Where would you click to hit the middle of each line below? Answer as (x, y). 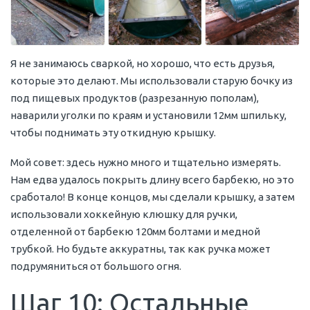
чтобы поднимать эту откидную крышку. (113, 132)
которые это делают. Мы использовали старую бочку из (152, 80)
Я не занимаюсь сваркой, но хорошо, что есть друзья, (143, 63)
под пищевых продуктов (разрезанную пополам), (135, 98)
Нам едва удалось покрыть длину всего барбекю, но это (152, 179)
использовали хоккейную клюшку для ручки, (124, 214)
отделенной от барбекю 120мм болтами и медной (135, 231)
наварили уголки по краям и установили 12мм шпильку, (148, 115)
